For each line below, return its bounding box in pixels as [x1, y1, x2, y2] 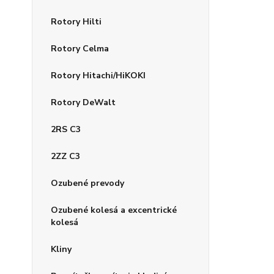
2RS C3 [51, 124, 81, 135]
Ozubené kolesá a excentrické [51, 204, 177, 216]
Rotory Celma [51, 43, 109, 54]
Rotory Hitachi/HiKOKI [51, 70, 146, 81]
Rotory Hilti [51, 16, 102, 28]
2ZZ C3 [51, 150, 80, 162]
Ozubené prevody [51, 177, 124, 189]
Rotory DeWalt [51, 97, 116, 108]
